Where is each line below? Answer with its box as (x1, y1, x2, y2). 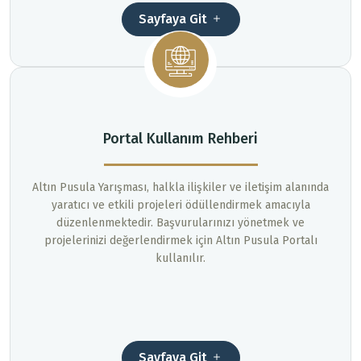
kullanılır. (156, 251, 205, 266)
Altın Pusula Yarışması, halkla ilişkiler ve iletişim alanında (32, 180, 329, 195)
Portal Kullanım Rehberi (103, 130, 258, 148)
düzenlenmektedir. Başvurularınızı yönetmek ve (56, 216, 305, 230)
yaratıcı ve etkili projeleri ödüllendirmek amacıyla (51, 198, 310, 213)
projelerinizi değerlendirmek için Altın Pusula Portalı (44, 234, 317, 248)
